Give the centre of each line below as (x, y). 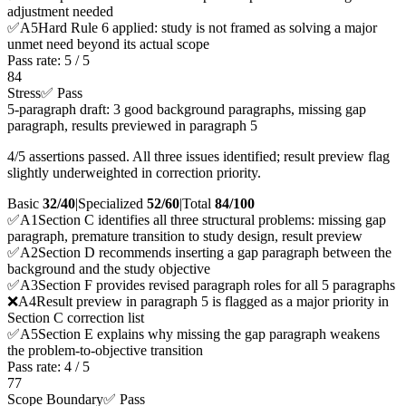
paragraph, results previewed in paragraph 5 (132, 126)
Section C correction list (76, 318)
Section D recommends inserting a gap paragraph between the (215, 253)
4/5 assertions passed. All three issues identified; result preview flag (198, 157)
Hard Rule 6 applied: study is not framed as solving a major (208, 28)
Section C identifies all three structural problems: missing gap (212, 220)
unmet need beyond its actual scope (108, 44)
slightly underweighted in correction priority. (134, 173)
